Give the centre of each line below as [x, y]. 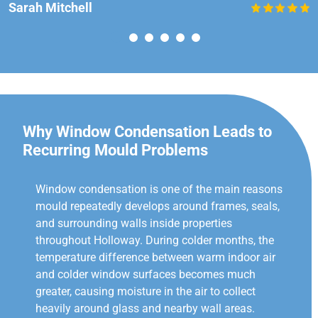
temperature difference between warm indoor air [155, 258]
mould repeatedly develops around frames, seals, [158, 207]
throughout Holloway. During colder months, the [155, 241]
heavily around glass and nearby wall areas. [145, 309]
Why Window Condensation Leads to [147, 132]
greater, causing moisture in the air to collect [146, 292]
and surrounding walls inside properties [134, 224]
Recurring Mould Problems [115, 150]
